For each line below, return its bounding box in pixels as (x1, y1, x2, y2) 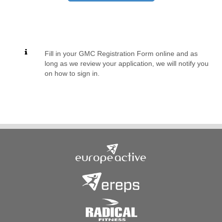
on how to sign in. (45, 69, 100, 77)
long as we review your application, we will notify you (45, 59, 209, 67)
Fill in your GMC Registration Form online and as (45, 50, 198, 57)
